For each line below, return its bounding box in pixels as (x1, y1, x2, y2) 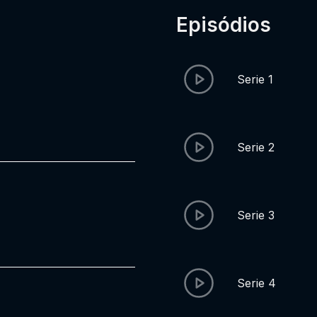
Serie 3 (237, 208, 275, 222)
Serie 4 (237, 276, 277, 290)
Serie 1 (237, 72, 274, 86)
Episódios (176, 13, 272, 37)
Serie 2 (237, 140, 275, 154)
